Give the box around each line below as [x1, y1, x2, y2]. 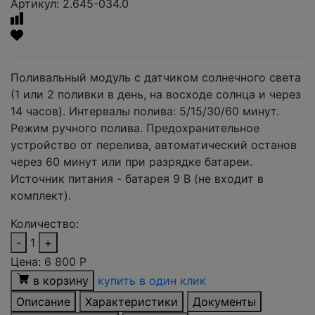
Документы [193, 295, 256, 309]
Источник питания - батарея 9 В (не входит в [11, 172, 264, 186]
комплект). [11, 188, 71, 203]
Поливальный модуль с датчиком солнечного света [11, 70, 301, 85]
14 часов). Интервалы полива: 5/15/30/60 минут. [11, 104, 279, 119]
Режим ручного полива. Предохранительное [11, 121, 259, 136]
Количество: [11, 217, 79, 231]
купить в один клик [98, 274, 206, 288]
